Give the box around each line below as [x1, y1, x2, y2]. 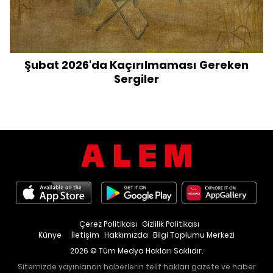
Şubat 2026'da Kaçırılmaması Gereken [24, 57, 249, 73]
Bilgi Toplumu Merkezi [153, 230, 235, 241]
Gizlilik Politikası [141, 219, 199, 230]
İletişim [71, 230, 99, 241]
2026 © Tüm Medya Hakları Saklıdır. [70, 246, 203, 257]
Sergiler [114, 71, 159, 87]
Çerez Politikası [79, 219, 137, 230]
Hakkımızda [104, 230, 148, 241]
